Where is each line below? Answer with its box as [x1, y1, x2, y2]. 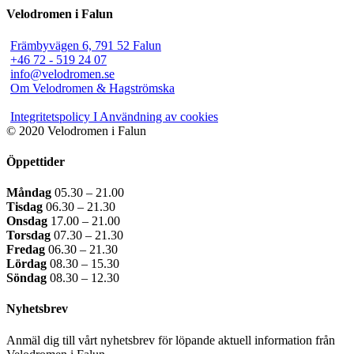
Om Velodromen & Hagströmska [10, 81, 175, 95]
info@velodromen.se [10, 66, 115, 81]
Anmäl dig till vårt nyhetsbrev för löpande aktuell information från [6, 333, 335, 347]
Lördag [6, 257, 47, 271]
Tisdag [6, 200, 43, 214]
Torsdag [6, 228, 51, 243]
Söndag [6, 271, 47, 285]
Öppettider [6, 154, 65, 168]
